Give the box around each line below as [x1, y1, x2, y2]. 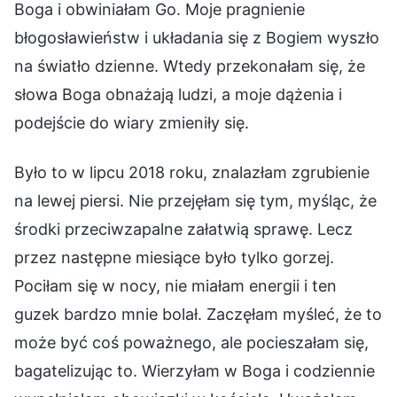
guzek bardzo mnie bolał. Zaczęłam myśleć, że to [14, 304, 382, 323]
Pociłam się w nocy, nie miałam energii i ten [14, 276, 337, 295]
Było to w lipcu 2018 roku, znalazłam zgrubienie [14, 162, 370, 182]
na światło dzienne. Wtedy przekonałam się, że [14, 56, 365, 75]
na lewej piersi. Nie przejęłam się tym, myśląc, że [14, 191, 377, 210]
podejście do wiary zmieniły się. [14, 113, 249, 132]
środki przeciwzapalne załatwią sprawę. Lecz [14, 219, 353, 238]
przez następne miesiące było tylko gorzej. [14, 247, 334, 267]
